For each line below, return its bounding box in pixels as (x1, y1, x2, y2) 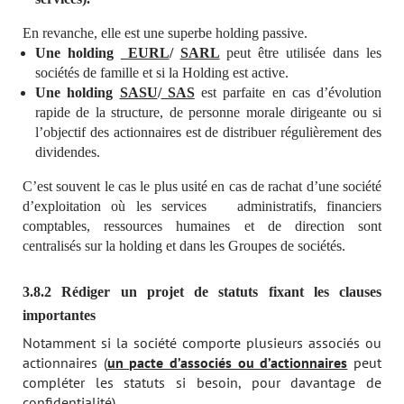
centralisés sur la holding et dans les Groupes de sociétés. (23, 237, 345, 253)
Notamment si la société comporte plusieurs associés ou (23, 333, 381, 352)
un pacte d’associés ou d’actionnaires (106, 353, 348, 372)
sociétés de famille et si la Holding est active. (35, 64, 289, 80)
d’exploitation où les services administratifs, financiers (23, 197, 381, 214)
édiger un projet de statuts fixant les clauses (72, 283, 381, 299)
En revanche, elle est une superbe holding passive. (23, 24, 308, 41)
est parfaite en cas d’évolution (194, 84, 381, 100)
